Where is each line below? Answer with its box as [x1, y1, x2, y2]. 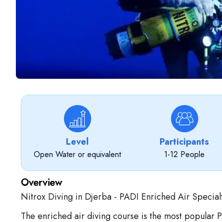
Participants [160, 135, 209, 148]
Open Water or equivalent [34, 149, 121, 160]
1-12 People [164, 149, 205, 160]
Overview [21, 175, 62, 190]
